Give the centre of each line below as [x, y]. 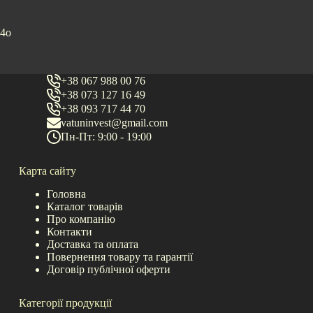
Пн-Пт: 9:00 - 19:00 [106, 137]
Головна [66, 194]
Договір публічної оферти [108, 269]
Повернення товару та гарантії [119, 256]
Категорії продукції [65, 303]
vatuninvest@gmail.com [114, 123]
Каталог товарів [85, 206]
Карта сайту [47, 171]
